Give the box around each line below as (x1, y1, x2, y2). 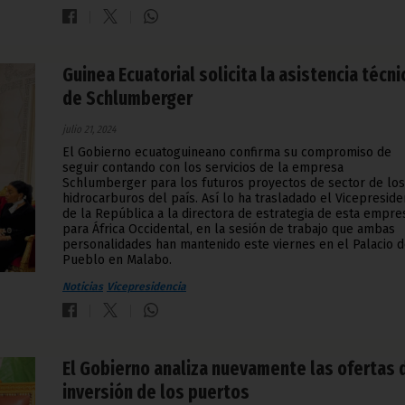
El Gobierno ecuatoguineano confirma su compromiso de (62, 145, 391, 161)
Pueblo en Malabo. (62, 252, 172, 268)
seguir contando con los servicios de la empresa (62, 160, 344, 176)
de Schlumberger (62, 87, 193, 111)
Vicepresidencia (107, 280, 186, 294)
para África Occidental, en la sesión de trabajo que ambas (62, 221, 395, 238)
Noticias (62, 280, 103, 294)
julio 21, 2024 (62, 123, 116, 137)
